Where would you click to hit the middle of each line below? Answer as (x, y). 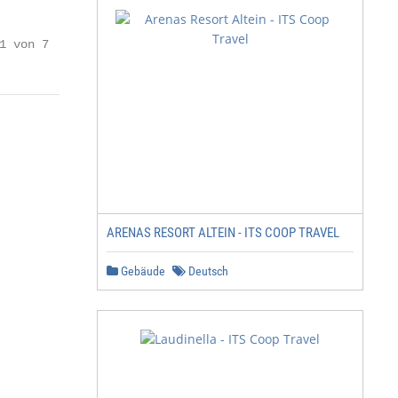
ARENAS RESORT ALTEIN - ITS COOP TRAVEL (223, 233)
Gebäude (142, 271)
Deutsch (207, 271)
